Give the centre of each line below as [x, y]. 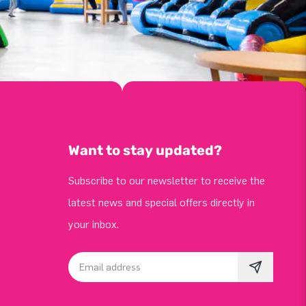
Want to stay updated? [145, 150]
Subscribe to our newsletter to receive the [167, 181]
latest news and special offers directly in [162, 203]
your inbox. [94, 224]
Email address [102, 271]
